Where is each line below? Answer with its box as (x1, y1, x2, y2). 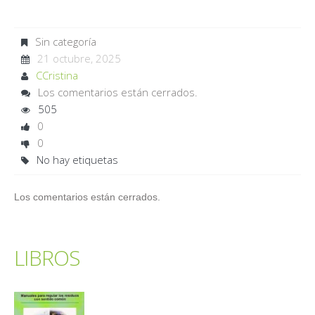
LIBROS (14, 243, 80, 273)
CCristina (35, 68, 78, 83)
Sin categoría (32, 34, 96, 49)
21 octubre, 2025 (37, 51, 121, 66)
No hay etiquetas (33, 153, 118, 167)
